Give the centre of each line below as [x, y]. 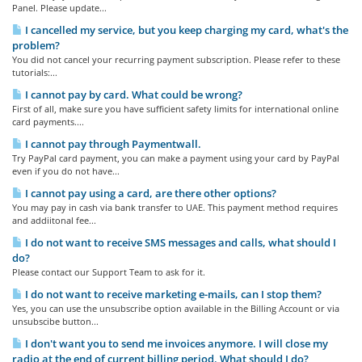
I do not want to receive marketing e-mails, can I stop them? [172, 294]
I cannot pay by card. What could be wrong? [133, 95]
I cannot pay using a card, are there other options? [149, 193]
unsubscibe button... [55, 321]
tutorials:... [35, 72]
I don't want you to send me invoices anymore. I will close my [175, 343]
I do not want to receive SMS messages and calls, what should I [179, 242]
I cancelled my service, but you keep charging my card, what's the [185, 30]
